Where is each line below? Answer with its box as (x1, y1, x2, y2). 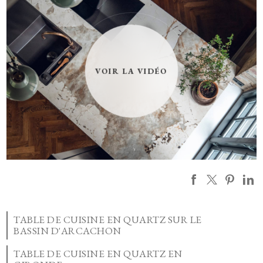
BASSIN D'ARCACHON (14, 224, 122, 237)
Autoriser (154, 59, 180, 69)
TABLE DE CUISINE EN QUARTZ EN (14, 247, 183, 260)
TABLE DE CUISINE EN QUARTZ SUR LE (14, 213, 202, 226)
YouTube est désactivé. (79, 59, 149, 69)
